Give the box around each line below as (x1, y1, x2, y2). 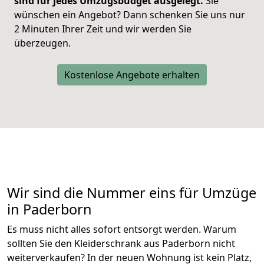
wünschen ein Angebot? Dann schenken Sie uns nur (14, 8, 245, 22)
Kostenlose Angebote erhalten (64, 68, 200, 82)
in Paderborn (7, 200, 92, 219)
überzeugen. (14, 37, 71, 50)
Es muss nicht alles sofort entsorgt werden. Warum (7, 223, 236, 236)
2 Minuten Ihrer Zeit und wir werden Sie (14, 22, 192, 36)
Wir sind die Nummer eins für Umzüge (7, 183, 256, 203)
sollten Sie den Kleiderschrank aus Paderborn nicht (7, 237, 235, 250)
